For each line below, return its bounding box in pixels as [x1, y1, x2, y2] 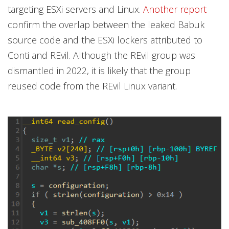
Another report [143, 3, 207, 16]
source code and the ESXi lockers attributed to [8, 34, 202, 47]
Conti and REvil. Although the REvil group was [8, 49, 195, 62]
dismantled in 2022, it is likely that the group [8, 64, 191, 77]
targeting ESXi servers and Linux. [8, 3, 143, 16]
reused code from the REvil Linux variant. [8, 80, 177, 93]
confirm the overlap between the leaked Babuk [8, 18, 204, 31]
